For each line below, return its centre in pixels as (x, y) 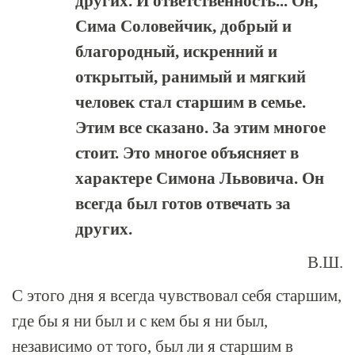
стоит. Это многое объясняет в (187, 153)
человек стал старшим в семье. (191, 102)
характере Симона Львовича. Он (200, 178)
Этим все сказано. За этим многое (200, 128)
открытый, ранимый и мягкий (191, 77)
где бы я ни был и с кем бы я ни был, (140, 321)
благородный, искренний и (176, 52)
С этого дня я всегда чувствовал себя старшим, (177, 296)
